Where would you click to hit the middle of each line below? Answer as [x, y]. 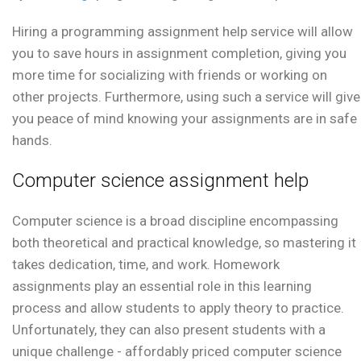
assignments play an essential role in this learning [162, 286]
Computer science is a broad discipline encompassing [175, 221]
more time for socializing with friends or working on [170, 75]
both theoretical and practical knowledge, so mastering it [184, 243]
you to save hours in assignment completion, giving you [179, 54]
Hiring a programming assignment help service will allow [183, 32]
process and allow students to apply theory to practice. [178, 308]
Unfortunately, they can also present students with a [169, 330]
